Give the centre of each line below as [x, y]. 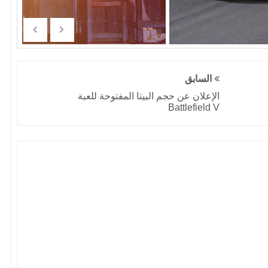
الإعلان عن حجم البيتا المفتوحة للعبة [149, 96]
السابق [200, 79]
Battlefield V [194, 107]
